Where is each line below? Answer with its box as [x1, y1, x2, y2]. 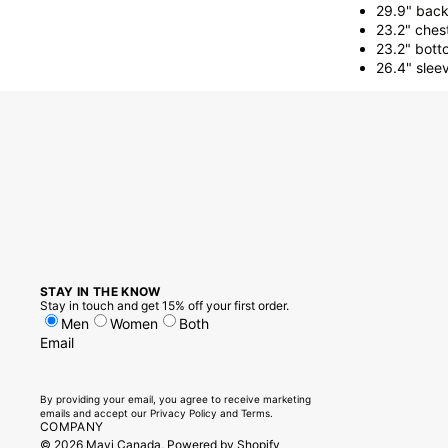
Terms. [241, 407, 273, 419]
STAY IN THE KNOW [40, 284, 161, 299]
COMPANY [40, 419, 104, 434]
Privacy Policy [150, 407, 217, 419]
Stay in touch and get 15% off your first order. [40, 298, 289, 313]
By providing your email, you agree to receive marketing [40, 393, 311, 405]
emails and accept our [40, 407, 150, 419]
